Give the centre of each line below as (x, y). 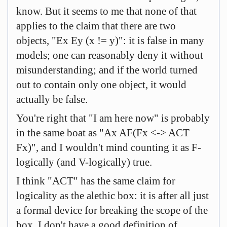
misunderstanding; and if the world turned (107, 70)
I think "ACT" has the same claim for (96, 181)
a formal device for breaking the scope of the (112, 210)
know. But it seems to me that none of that (106, 11)
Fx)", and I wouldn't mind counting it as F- (109, 147)
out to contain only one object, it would (101, 85)
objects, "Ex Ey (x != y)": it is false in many (110, 41)
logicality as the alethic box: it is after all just (112, 196)
